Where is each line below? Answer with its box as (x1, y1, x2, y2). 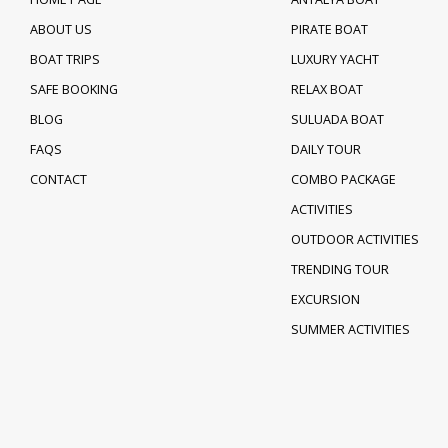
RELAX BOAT (290, 81, 363, 98)
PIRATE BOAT (290, 21, 368, 38)
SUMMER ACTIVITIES (290, 321, 410, 338)
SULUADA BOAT (290, 111, 384, 128)
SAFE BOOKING (30, 81, 118, 98)
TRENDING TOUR (290, 261, 389, 278)
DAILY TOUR (290, 141, 361, 158)
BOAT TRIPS (30, 51, 100, 68)
